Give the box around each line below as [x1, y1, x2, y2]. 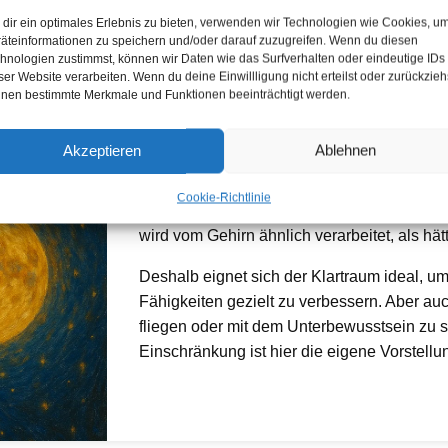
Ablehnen [314, 141, 376, 159]
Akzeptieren [63, 141, 142, 159]
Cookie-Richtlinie [176, 190, 271, 204]
